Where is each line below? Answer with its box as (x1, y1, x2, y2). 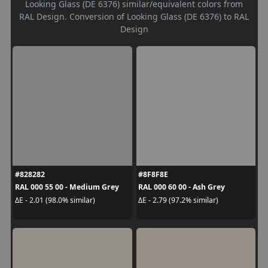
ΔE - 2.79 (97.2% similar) (138, 194, 218, 205)
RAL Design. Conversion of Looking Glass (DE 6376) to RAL (19, 11, 249, 22)
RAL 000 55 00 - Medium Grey (14, 182, 119, 192)
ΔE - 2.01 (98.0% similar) (14, 194, 95, 205)
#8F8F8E (138, 169, 168, 179)
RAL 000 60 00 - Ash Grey (138, 182, 225, 192)
